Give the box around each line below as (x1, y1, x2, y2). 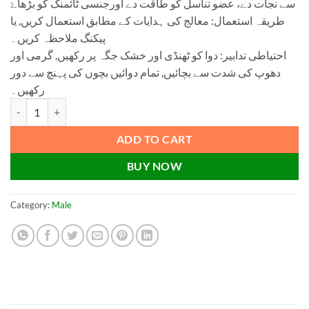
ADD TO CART (116, 132, 193, 146)
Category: (10, 199, 52, 211)
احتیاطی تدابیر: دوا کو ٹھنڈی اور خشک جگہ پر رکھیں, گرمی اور (10, 48, 286, 62)
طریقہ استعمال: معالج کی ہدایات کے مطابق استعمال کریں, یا (10, 14, 285, 28)
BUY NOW (126, 159, 183, 172)
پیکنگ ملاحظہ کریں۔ (10, 31, 106, 45)
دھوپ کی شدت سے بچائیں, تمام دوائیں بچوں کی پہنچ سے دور (10, 66, 281, 79)
